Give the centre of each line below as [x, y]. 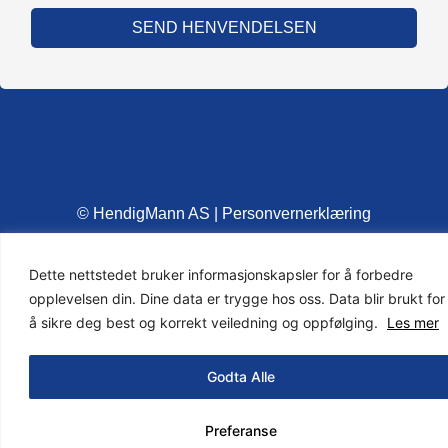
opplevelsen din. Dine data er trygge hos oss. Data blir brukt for [237, 298]
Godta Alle [240, 376]
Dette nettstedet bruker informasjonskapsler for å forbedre [221, 274]
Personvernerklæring [296, 213]
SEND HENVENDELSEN [224, 27]
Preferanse [240, 430]
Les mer [413, 322]
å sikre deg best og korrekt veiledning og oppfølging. [205, 322]
